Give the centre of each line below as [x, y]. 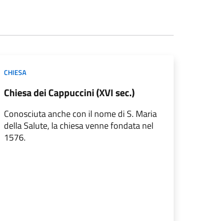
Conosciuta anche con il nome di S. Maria [80, 114]
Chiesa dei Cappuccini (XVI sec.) [69, 92]
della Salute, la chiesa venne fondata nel [79, 126]
